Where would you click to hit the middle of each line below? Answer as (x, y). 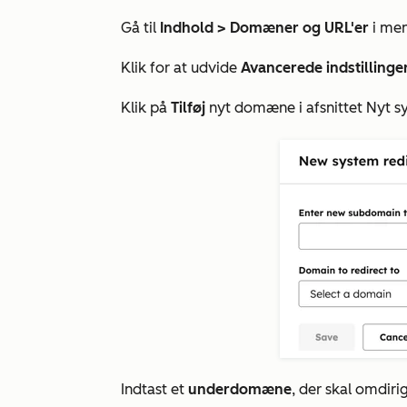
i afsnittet (333, 108)
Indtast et (153, 389)
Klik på (146, 108)
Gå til (140, 28)
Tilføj (188, 108)
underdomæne (238, 389)
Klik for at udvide (181, 68)
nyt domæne (254, 108)
